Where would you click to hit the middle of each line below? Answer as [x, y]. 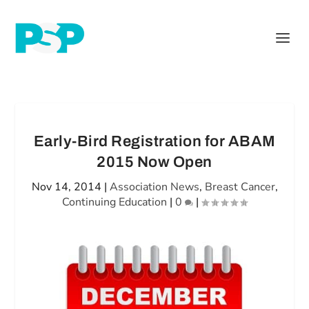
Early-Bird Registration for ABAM [154, 141]
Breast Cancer [240, 187]
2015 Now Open [154, 162]
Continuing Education [114, 202]
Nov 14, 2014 [66, 187]
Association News [154, 187]
